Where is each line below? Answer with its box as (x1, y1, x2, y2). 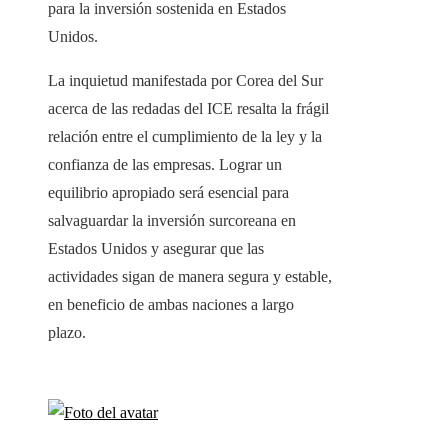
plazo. (48, 324, 86, 342)
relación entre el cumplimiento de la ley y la (48, 128, 322, 146)
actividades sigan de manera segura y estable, (48, 268, 332, 286)
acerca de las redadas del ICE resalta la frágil (48, 100, 329, 118)
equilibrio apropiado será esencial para (48, 184, 289, 202)
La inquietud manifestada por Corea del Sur (48, 72, 323, 90)
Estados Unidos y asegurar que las (48, 240, 264, 258)
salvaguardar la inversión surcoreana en (48, 212, 296, 230)
